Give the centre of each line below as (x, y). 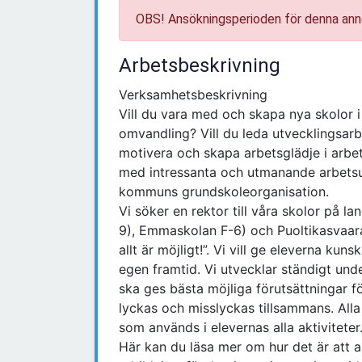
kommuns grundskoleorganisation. (224, 192)
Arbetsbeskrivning (200, 66)
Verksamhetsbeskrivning (193, 95)
